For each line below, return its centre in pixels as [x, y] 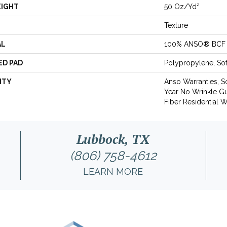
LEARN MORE [113, 171]
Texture [176, 25]
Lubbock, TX [113, 139]
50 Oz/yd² [182, 6]
